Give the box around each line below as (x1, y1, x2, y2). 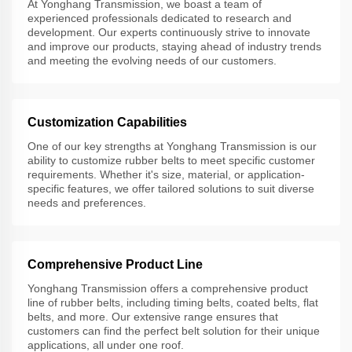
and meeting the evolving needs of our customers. (27, 53, 277, 67)
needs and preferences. (27, 196, 146, 209)
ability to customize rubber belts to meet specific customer (27, 153, 315, 167)
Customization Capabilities (27, 115, 187, 129)
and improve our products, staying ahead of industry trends (27, 39, 321, 53)
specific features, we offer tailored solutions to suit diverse (27, 181, 314, 195)
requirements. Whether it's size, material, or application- (27, 167, 305, 181)
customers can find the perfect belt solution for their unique (27, 324, 320, 337)
